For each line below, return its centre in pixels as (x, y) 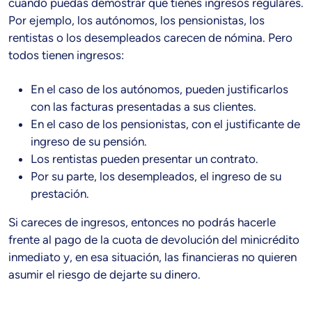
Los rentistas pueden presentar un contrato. (145, 159)
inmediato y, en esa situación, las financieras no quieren (153, 257)
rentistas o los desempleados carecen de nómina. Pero (150, 38)
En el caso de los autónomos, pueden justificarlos (159, 89)
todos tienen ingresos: (66, 55)
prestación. (60, 194)
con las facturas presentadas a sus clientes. (143, 107)
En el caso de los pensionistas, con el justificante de (165, 124)
